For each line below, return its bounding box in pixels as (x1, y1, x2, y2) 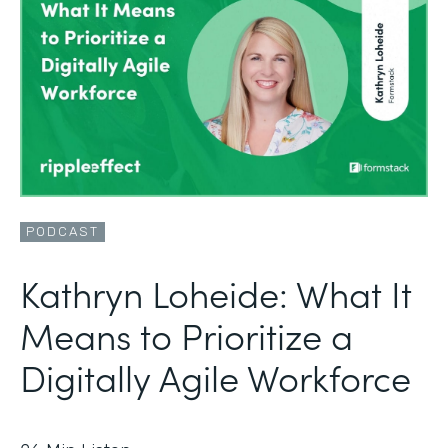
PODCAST (26, 223, 99, 239)
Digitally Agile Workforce (20, 350, 411, 402)
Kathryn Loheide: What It (20, 266, 412, 318)
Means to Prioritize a (20, 308, 353, 360)
